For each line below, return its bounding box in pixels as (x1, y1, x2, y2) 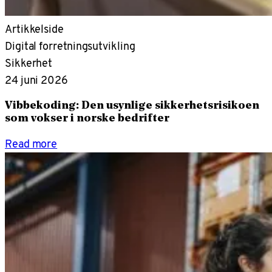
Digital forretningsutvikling (5, 37, 135, 54)
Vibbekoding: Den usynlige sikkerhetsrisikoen (5, 100, 259, 111)
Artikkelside (5, 20, 64, 37)
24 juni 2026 (5, 71, 68, 88)
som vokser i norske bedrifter (5, 113, 169, 124)
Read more (5, 135, 58, 152)
